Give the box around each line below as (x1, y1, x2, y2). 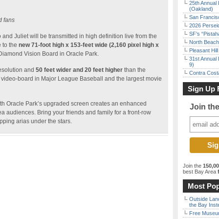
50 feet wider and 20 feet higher (36, 66, 123, 73)
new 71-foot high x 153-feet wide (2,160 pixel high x (17, 42, 159, 48)
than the (123, 66, 146, 73)
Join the (183, 163, 203, 169)
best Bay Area (183, 169, 216, 175)
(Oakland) (189, 6, 213, 12)
